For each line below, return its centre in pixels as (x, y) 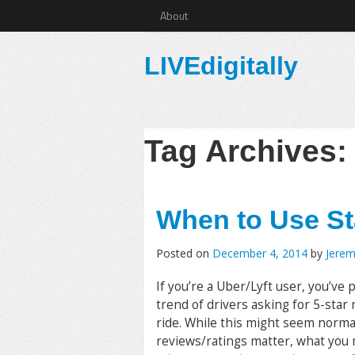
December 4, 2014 (260, 253)
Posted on (184, 253)
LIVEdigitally (221, 66)
